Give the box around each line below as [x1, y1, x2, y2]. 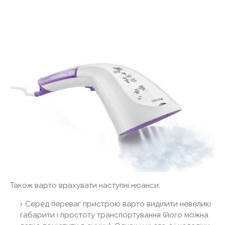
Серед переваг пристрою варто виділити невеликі [25, 199, 211, 209]
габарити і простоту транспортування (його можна [20, 210, 208, 220]
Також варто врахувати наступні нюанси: [10, 181, 160, 190]
